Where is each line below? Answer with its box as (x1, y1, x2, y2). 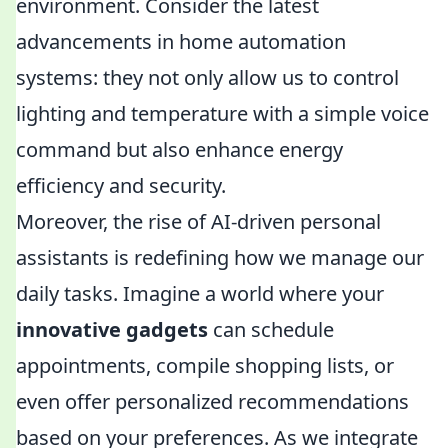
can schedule (208, 316, 334, 343)
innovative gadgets (16, 316, 208, 343)
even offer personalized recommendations (16, 388, 409, 415)
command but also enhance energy (16, 136, 343, 163)
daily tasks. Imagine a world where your (16, 280, 384, 307)
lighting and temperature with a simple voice (16, 100, 429, 127)
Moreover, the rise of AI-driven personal (16, 208, 381, 235)
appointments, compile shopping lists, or (16, 352, 394, 379)
